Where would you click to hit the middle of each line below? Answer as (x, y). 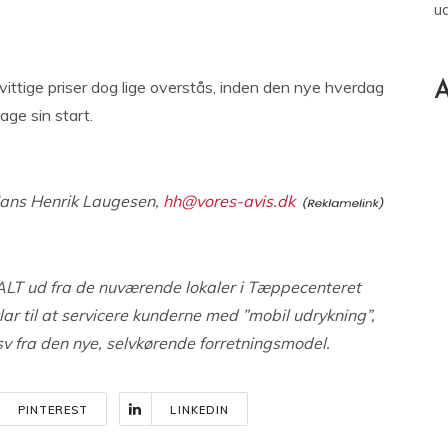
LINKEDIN (200, 410)
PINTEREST (53, 410)
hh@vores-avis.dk (229, 201)
